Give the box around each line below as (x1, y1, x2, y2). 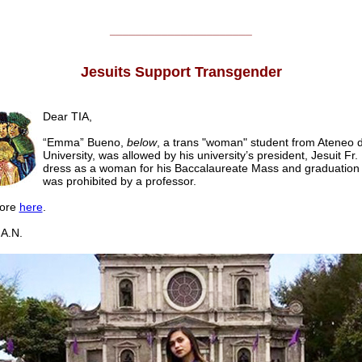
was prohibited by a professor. (42, 175, 196, 188)
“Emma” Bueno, (42, 136, 124, 149)
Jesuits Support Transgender (80, 64, 282, 81)
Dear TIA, (42, 110, 92, 124)
